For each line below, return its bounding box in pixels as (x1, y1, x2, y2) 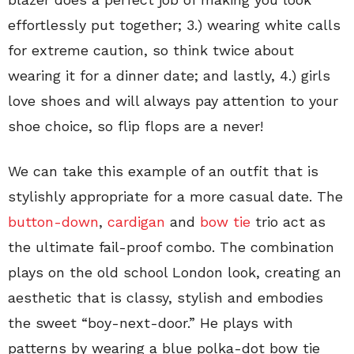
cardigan (107, 213, 165, 230)
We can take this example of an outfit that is (8, 163, 318, 179)
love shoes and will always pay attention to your (8, 92, 338, 109)
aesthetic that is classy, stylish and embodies (8, 289, 323, 306)
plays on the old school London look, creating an (8, 264, 341, 281)
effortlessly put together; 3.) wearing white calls (8, 17, 341, 33)
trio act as (250, 213, 326, 230)
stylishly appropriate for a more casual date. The (8, 188, 343, 205)
